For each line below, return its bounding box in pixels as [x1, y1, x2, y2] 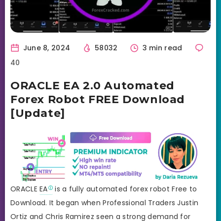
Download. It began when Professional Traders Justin [10, 197, 199, 208]
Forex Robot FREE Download [10, 92, 185, 106]
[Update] [10, 106, 65, 120]
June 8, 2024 [21, 42, 71, 53]
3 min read [140, 42, 184, 53]
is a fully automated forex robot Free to [53, 184, 197, 194]
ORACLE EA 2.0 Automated [10, 78, 175, 92]
